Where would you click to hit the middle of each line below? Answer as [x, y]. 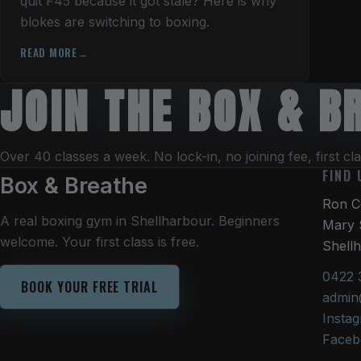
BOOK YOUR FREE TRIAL [90, 286]
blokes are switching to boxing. [115, 21]
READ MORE [49, 52]
